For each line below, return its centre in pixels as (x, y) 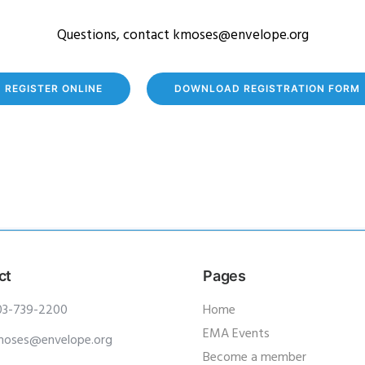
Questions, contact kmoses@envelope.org (182, 35)
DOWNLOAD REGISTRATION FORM (267, 88)
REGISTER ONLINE (54, 88)
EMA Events (236, 334)
